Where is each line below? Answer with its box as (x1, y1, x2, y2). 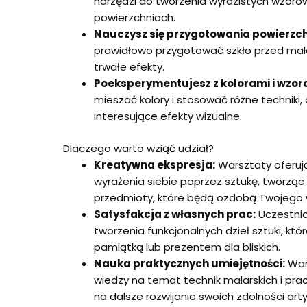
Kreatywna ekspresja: (94, 157, 215, 172)
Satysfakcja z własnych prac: (94, 206, 256, 221)
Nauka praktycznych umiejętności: (94, 256, 285, 271)
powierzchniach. (94, 10, 175, 25)
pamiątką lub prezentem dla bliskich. (94, 239, 280, 254)
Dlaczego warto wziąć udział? (63, 140, 214, 156)
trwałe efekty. (94, 60, 164, 75)
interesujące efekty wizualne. (94, 109, 242, 124)
